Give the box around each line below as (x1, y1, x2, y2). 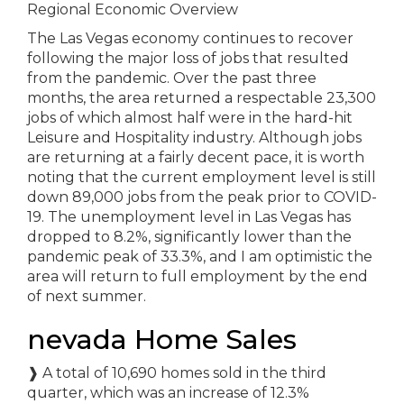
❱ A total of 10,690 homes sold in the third (27, 364, 326, 381)
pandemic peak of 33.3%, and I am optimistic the (27, 248, 372, 265)
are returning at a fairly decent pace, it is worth (27, 149, 364, 166)
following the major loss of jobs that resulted (27, 50, 349, 67)
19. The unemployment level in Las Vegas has (27, 208, 351, 225)
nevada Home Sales (27, 323, 297, 356)
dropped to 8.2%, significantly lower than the (27, 228, 352, 245)
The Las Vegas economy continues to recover (27, 30, 353, 47)
